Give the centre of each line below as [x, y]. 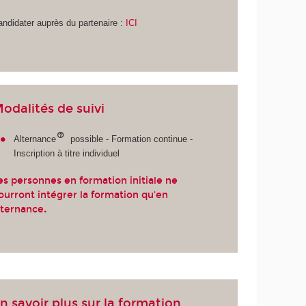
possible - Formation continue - [130, 139]
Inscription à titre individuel [67, 153]
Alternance [35, 139]
